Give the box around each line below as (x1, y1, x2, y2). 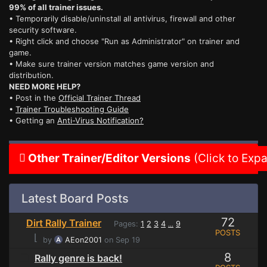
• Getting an (9, 116, 57, 126)
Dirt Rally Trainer (26, 217, 101, 229)
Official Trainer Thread (58, 93, 141, 103)
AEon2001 (65, 235, 102, 245)
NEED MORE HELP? (9, 82, 80, 92)
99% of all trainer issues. (9, 2, 103, 13)
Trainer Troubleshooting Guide (15, 104, 129, 114)
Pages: (109, 219, 141, 229)
